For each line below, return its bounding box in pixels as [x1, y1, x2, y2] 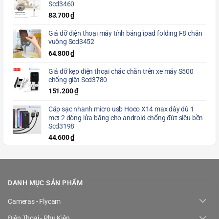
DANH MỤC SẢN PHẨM [8, 179, 83, 187]
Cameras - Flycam [8, 197, 61, 206]
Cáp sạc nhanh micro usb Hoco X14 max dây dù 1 [48, 105, 194, 114]
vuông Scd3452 [48, 38, 94, 46]
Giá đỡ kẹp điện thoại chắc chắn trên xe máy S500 [48, 67, 194, 76]
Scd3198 [48, 122, 75, 131]
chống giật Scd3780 [48, 76, 108, 85]
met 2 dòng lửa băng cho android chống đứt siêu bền [48, 114, 203, 122]
